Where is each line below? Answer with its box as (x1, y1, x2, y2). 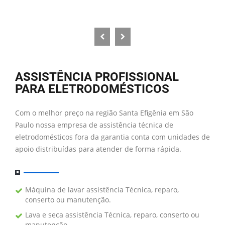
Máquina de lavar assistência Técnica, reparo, (25, 185, 179, 195)
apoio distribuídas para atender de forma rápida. (15, 144, 181, 154)
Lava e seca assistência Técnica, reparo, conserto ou (25, 210, 199, 220)
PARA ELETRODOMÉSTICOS (15, 82, 169, 96)
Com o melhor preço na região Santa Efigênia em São (15, 108, 193, 118)
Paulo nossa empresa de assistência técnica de (15, 120, 173, 130)
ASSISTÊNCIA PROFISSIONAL (15, 70, 179, 84)
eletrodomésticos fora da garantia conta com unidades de (15, 132, 210, 142)
